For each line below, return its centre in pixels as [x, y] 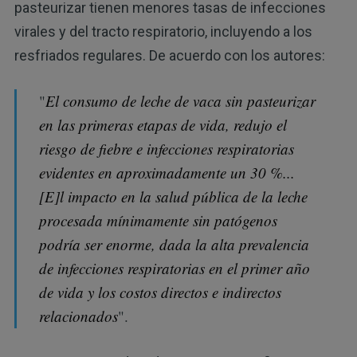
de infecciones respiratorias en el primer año [175, 268]
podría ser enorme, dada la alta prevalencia [175, 244]
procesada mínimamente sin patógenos [159, 220]
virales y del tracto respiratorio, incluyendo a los [163, 31]
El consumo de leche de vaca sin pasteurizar [181, 100]
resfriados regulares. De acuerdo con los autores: [169, 55]
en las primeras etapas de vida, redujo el [163, 124]
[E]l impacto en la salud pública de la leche [174, 196]
